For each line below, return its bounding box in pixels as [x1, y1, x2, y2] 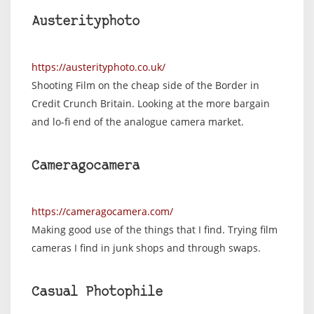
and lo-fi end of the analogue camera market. [32, 115, 244, 128]
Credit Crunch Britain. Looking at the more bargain [32, 97, 270, 110]
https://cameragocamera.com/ [32, 205, 173, 218]
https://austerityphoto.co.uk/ [32, 60, 165, 74]
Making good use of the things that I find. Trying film [32, 223, 278, 236]
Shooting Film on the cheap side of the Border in [32, 78, 259, 92]
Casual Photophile [32, 286, 163, 299]
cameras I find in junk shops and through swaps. [32, 241, 261, 254]
